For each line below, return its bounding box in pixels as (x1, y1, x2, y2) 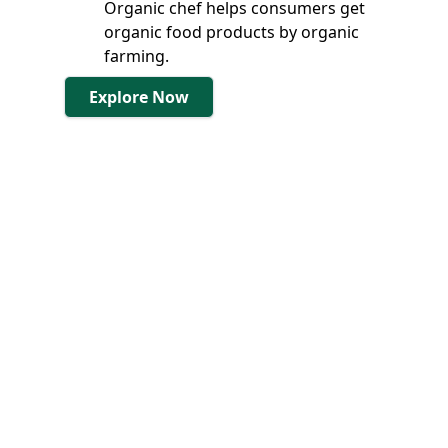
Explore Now (89, 86, 189, 108)
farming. (104, 45, 169, 67)
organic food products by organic (104, 21, 359, 43)
